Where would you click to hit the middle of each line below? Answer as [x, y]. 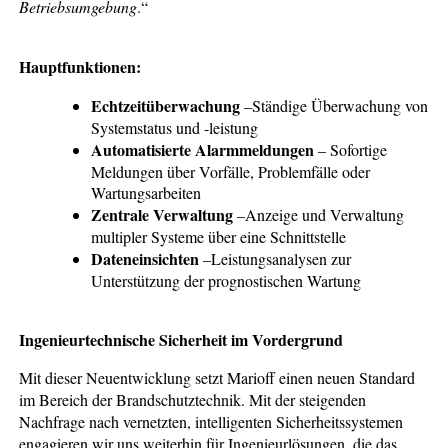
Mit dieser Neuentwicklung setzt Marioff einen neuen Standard [217, 377]
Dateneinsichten [145, 258]
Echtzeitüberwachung [166, 105]
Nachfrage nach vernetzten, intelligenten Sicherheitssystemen [211, 421]
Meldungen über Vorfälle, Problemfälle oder [231, 171]
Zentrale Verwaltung [162, 214]
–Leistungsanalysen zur [275, 258]
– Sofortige [351, 149]
